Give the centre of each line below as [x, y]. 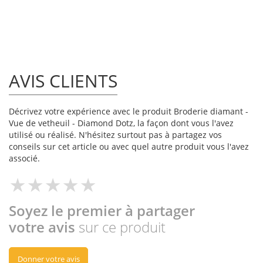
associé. [24, 159]
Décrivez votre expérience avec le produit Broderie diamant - [129, 112]
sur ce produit [122, 227]
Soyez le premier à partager [102, 211]
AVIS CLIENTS [63, 81]
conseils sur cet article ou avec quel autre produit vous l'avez [129, 147]
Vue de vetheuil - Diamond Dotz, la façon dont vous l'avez [121, 123]
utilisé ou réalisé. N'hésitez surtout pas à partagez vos [115, 135]
